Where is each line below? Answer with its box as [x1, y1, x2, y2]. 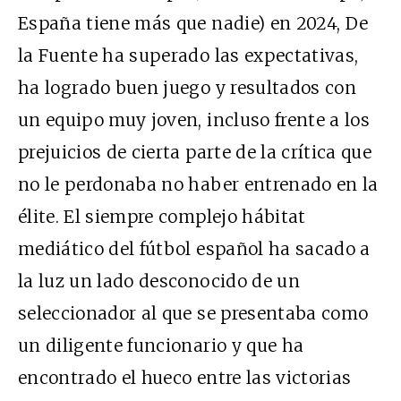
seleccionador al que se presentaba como [18, 303, 369, 325]
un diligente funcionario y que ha [18, 335, 304, 357]
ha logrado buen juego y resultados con [18, 77, 356, 99]
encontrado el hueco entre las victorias [18, 367, 352, 389]
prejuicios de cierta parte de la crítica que [18, 141, 372, 164]
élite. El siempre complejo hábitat [18, 206, 306, 228]
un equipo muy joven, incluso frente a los [18, 109, 371, 132]
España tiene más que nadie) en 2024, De [18, 13, 369, 35]
